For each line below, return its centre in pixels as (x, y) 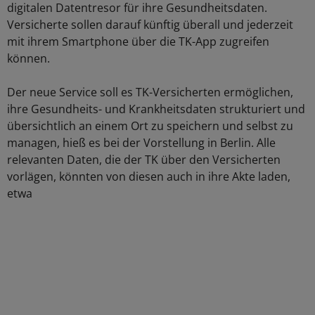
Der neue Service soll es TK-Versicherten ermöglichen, (150, 92)
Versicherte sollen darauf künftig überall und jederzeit (150, 25)
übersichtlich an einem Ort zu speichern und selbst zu (150, 126)
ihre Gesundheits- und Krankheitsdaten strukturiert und (156, 109)
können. (28, 59)
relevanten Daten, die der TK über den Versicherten (144, 160)
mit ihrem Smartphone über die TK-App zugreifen (138, 42)
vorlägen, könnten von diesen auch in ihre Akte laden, (149, 177)
